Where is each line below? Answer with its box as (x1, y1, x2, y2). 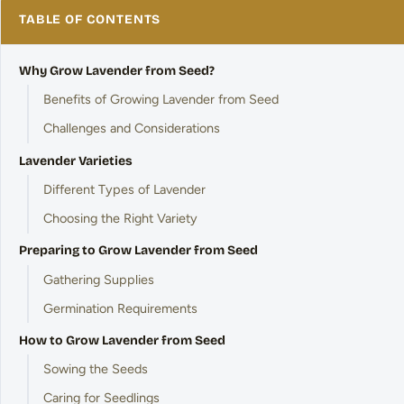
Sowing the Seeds (42, 361, 148, 378)
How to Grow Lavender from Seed (19, 332, 225, 348)
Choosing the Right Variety (42, 209, 197, 226)
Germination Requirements (42, 299, 197, 317)
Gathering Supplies (42, 271, 154, 288)
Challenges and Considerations (42, 119, 220, 136)
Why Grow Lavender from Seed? (19, 62, 215, 78)
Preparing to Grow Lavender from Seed (19, 243, 258, 259)
